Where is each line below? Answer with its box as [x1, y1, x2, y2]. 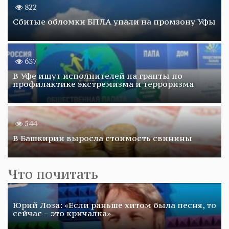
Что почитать [8, 165, 98, 182]
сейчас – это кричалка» [13, 208, 111, 218]
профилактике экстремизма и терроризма [13, 78, 194, 89]
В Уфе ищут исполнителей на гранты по [13, 70, 182, 81]
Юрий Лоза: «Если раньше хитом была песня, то [13, 199, 216, 210]
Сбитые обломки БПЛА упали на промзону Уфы [13, 16, 216, 27]
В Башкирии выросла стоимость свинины [13, 132, 192, 143]
